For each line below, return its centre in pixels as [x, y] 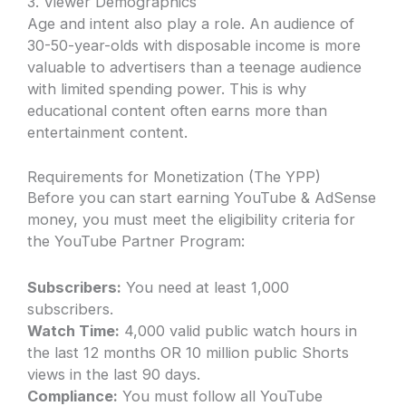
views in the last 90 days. [114, 374]
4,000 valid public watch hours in [239, 330]
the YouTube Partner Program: [136, 242]
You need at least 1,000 [206, 287]
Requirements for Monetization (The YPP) [174, 177]
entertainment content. [108, 133]
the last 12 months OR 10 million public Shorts [188, 352]
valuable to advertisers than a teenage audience [195, 68]
